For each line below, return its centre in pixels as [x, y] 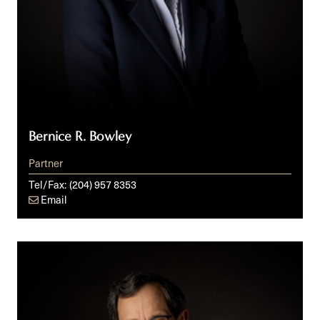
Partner [46, 163]
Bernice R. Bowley [80, 137]
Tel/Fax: [47, 185]
